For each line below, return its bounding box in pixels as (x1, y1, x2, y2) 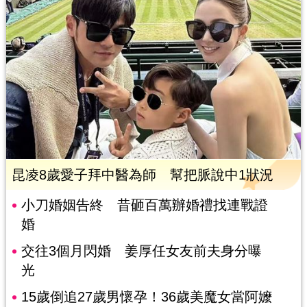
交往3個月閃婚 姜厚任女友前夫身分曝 (21, 243, 262, 258)
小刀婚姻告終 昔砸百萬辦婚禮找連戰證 (21, 197, 268, 212)
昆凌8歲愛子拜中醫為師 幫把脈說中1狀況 (11, 167, 273, 182)
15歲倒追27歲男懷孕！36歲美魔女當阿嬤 (21, 288, 272, 304)
